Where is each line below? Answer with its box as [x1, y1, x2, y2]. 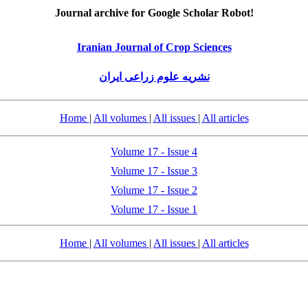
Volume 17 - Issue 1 [111, 203, 197, 215]
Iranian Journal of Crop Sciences [76, 41, 232, 53]
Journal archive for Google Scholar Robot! [54, 7, 254, 19]
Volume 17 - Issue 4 [111, 146, 197, 157]
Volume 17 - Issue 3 [111, 165, 197, 177]
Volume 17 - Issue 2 [111, 184, 197, 196]
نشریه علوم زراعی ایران [98, 71, 210, 82]
